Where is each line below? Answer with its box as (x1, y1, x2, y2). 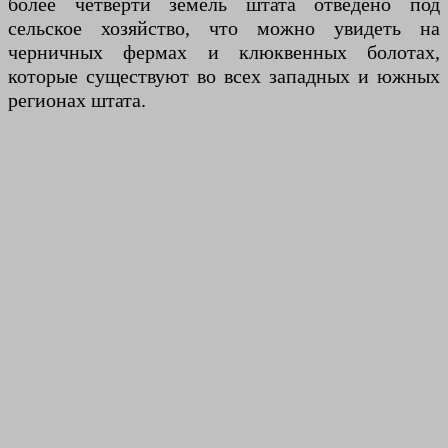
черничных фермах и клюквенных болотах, (8, 41, 440, 64)
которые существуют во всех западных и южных (8, 65, 440, 88)
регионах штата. (8, 89, 146, 112)
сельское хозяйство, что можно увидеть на (8, 17, 440, 40)
